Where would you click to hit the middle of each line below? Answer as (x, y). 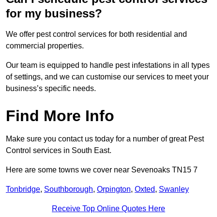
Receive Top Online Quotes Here (108, 209)
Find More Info (60, 116)
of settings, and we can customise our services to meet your (107, 77)
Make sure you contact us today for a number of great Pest (105, 139)
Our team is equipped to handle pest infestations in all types (108, 65)
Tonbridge (23, 189)
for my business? (54, 14)
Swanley (174, 189)
